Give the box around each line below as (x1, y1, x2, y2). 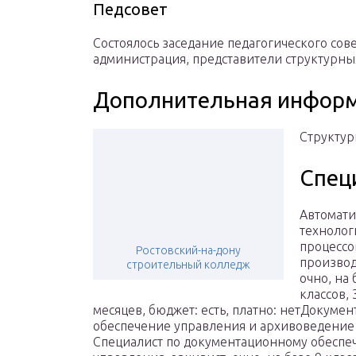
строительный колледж (126, 258, 250, 272)
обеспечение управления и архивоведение (93, 319, 354, 334)
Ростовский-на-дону (136, 244, 241, 257)
